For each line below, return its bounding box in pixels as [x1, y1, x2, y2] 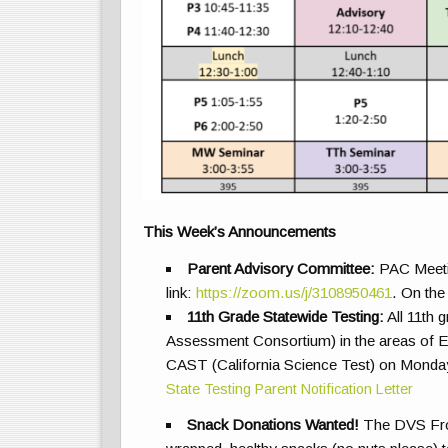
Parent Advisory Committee [187, 259, 371, 277]
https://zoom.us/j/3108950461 [195, 283, 392, 301]
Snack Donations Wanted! [187, 415, 360, 433]
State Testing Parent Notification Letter [165, 380, 413, 397]
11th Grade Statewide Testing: [187, 307, 385, 325]
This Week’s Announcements [143, 223, 337, 241]
